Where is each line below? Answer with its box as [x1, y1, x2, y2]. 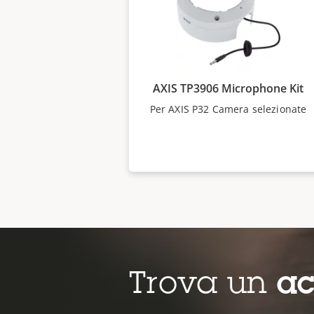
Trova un [129, 271, 277, 301]
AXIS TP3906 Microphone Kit [153, 81, 303, 96]
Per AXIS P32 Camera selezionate [149, 102, 307, 116]
